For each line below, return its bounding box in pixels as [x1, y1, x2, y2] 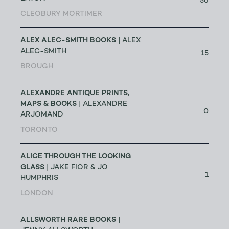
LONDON [20, 190, 53, 197]
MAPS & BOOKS [20, 100, 77, 108]
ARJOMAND [20, 111, 63, 119]
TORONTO [20, 127, 58, 134]
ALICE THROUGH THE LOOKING [20, 153, 131, 161]
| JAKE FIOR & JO [44, 164, 108, 171]
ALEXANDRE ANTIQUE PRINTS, [20, 89, 129, 97]
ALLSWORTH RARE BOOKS [20, 216, 116, 224]
